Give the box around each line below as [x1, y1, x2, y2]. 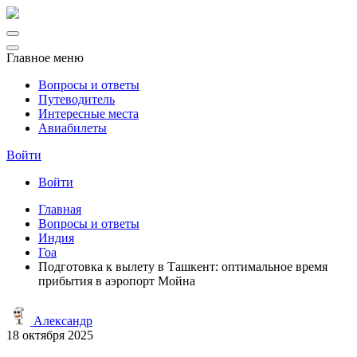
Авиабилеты [38, 121, 107, 135]
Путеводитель [38, 92, 115, 106]
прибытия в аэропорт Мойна [38, 274, 195, 288]
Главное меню [6, 51, 84, 65]
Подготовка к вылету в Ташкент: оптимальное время [38, 260, 328, 273]
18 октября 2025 [6, 328, 93, 342]
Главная [38, 202, 81, 216]
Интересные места [38, 107, 139, 120]
